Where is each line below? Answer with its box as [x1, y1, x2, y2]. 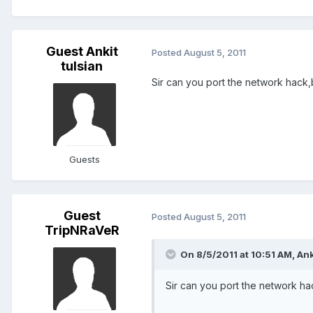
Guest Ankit [45, 44, 118, 59]
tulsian [61, 59, 103, 74]
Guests [69, 154, 100, 166]
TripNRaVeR [44, 223, 119, 238]
